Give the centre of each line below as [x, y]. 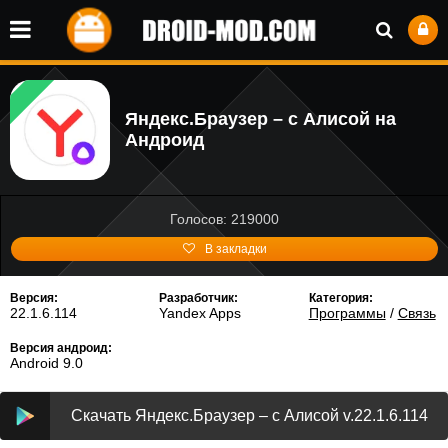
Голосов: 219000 [224, 219]
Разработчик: [199, 298]
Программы [347, 313]
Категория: [340, 298]
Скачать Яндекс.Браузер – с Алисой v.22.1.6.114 [249, 415]
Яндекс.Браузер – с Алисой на [260, 119]
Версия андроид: [61, 348]
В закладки [235, 249]
